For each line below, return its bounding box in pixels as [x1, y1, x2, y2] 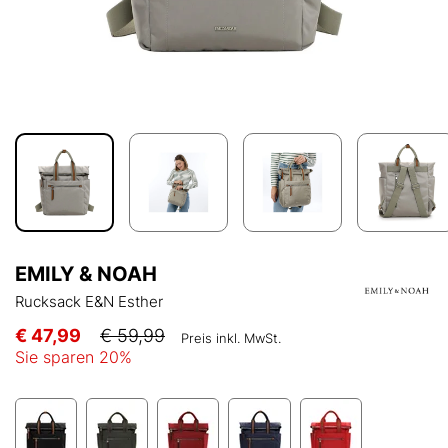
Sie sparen [15, 347, 99, 368]
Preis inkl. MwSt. [181, 330, 281, 347]
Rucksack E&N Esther [15, 292, 163, 312]
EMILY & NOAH [15, 262, 157, 287]
